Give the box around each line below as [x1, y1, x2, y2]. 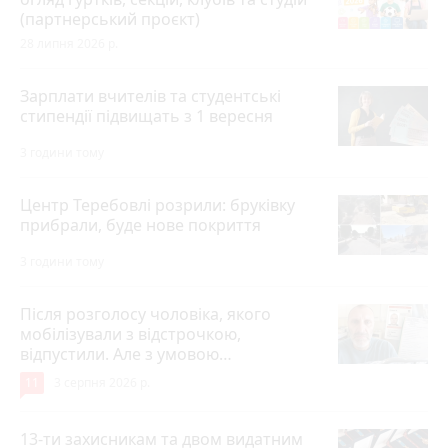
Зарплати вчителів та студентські [20, 84, 281, 107]
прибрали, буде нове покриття [20, 213, 261, 236]
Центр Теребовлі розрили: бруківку [20, 193, 295, 216]
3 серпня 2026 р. [54, 373, 150, 391]
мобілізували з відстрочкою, [20, 322, 241, 345]
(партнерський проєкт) [20, 7, 200, 30]
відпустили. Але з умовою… [20, 342, 232, 365]
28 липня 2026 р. [20, 34, 118, 52]
